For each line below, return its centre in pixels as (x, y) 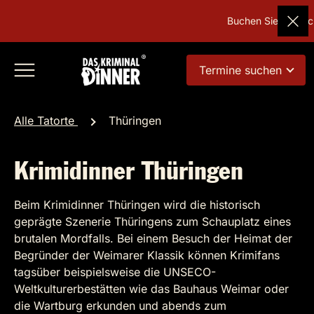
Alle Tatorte (46, 121)
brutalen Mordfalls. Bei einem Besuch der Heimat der (153, 238)
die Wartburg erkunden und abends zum (120, 306)
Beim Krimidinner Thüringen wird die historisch (137, 205)
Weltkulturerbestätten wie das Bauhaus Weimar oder (151, 289)
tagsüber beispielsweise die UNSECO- (115, 272)
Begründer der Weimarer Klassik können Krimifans (147, 255)
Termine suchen (240, 70)
